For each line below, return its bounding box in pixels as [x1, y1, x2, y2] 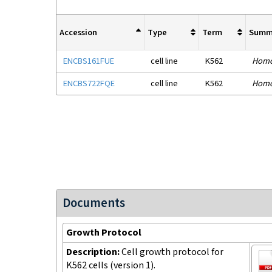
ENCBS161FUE [63, 55, 114, 67]
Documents [63, 195, 125, 211]
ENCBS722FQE [63, 78, 115, 89]
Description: [66, 246, 121, 259]
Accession [59, 26, 97, 38]
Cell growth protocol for [121, 246, 223, 259]
